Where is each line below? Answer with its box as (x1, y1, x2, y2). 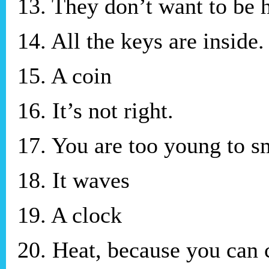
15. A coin (17, 62, 112, 88)
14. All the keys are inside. (17, 28, 264, 53)
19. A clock (17, 202, 122, 228)
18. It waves (17, 167, 130, 193)
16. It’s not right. (17, 97, 174, 123)
